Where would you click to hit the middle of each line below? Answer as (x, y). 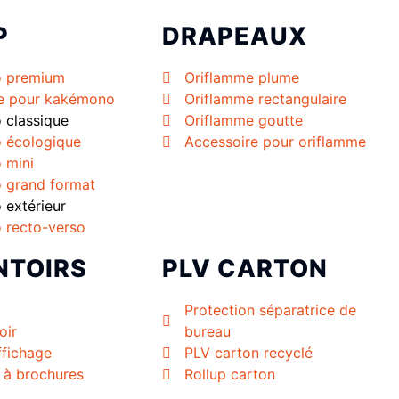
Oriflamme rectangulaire (265, 99)
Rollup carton (230, 375)
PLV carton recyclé (248, 353)
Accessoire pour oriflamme (275, 142)
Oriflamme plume (242, 78)
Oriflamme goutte (244, 121)
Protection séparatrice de (270, 310)
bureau (208, 332)
